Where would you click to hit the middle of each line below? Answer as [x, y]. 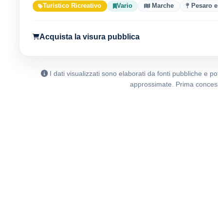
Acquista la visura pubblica [89, 37]
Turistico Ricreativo [72, 6]
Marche [162, 6]
